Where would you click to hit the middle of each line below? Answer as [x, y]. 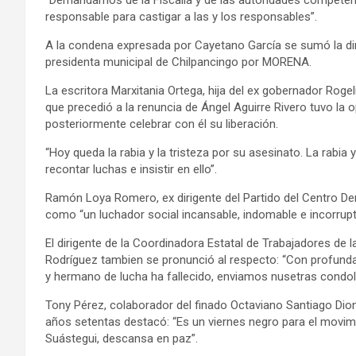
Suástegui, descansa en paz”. [122, 338]
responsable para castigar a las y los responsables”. [181, 16]
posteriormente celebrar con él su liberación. [162, 124]
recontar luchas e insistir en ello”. [131, 169]
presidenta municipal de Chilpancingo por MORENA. [178, 62]
